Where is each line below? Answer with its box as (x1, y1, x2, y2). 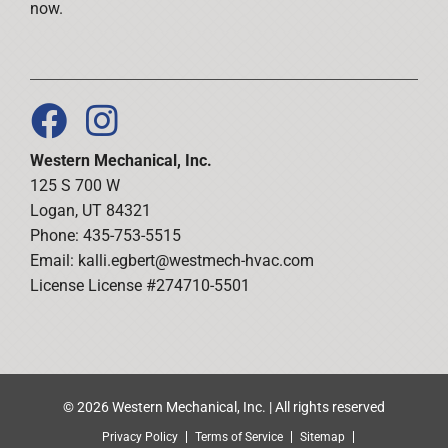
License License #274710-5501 (29, 276, 250, 296)
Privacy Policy (102, 429, 178, 444)
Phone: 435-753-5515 (29, 226, 181, 246)
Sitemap (300, 429, 345, 444)
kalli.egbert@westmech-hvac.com (77, 251, 314, 271)
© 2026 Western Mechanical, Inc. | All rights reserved (63, 398, 385, 415)
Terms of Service (195, 429, 283, 444)
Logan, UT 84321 (29, 201, 151, 221)
